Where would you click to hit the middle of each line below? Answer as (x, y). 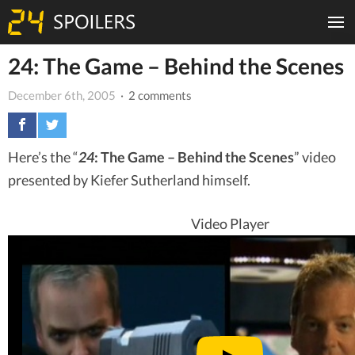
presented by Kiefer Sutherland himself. (129, 179)
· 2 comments (155, 95)
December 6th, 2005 (62, 95)
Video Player (230, 223)
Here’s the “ (43, 157)
